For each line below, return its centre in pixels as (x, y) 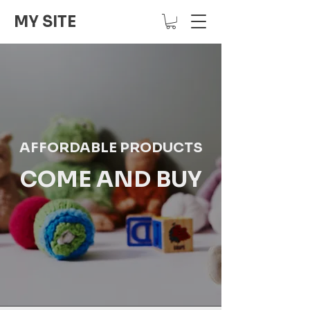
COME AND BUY (111, 179)
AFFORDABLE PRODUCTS (111, 147)
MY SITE (45, 22)
